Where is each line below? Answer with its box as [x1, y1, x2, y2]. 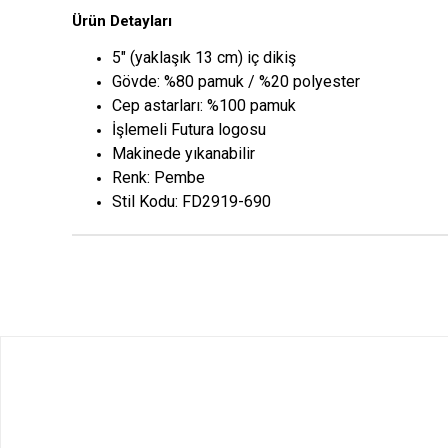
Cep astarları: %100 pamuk [112, 96, 296, 116]
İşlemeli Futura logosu [112, 120, 266, 140]
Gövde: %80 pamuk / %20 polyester [112, 72, 360, 92]
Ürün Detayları [72, 12, 172, 31]
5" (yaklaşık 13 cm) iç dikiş [112, 48, 296, 68]
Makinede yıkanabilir [112, 144, 255, 164]
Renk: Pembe [112, 168, 205, 188]
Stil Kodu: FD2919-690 [112, 192, 271, 212]
